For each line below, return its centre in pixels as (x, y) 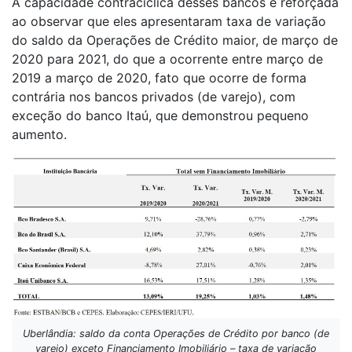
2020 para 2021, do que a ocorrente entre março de (167, 59)
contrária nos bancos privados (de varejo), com (154, 97)
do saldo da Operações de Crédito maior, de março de (175, 40)
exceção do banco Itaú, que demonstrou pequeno (160, 116)
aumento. (39, 135)
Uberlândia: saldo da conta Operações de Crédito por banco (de (176, 333)
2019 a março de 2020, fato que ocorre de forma (159, 78)
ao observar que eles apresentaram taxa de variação (169, 22)
